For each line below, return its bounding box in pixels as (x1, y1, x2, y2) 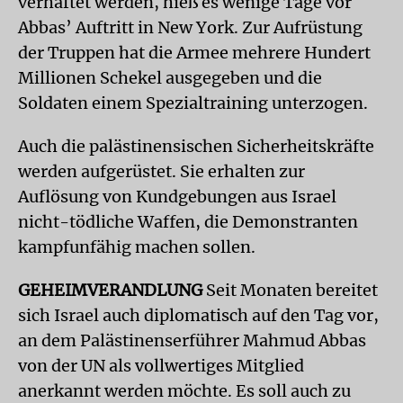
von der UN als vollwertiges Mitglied (18, 355, 304, 376)
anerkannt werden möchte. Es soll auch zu (18, 381, 351, 401)
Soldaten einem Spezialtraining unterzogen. (18, 93, 368, 113)
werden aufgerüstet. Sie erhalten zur (18, 161, 305, 182)
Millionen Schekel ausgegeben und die (18, 67, 322, 88)
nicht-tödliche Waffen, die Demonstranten (18, 211, 358, 232)
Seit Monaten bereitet (202, 280, 378, 300)
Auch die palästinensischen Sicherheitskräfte (18, 136, 374, 157)
